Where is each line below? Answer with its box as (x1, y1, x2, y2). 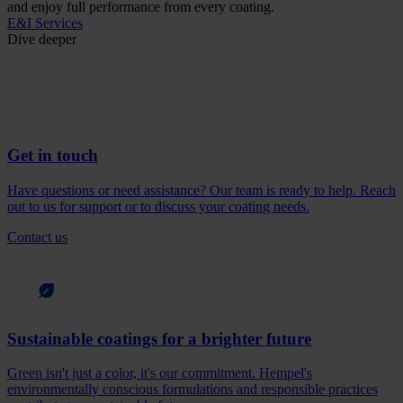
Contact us (7, 228, 67, 245)
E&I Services (7, 15, 83, 31)
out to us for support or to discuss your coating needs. (7, 198, 309, 214)
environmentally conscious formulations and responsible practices (7, 381, 378, 398)
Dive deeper (7, 31, 76, 48)
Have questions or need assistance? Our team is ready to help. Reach (7, 182, 396, 198)
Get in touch (7, 146, 98, 166)
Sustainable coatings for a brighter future (7, 328, 311, 348)
